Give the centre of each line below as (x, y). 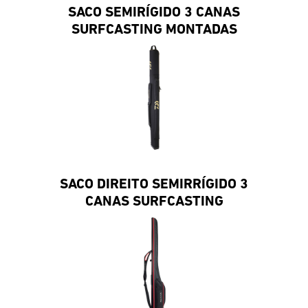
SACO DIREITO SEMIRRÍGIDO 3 (154, 184)
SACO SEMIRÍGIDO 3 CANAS (154, 12)
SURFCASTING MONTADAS (154, 30)
